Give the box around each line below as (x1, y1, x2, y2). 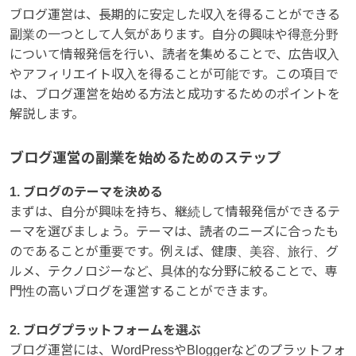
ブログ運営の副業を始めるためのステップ (10, 149, 281, 166)
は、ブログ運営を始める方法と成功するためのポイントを (10, 87, 340, 101)
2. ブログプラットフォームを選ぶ (10, 323, 201, 337)
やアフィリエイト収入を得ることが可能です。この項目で (10, 67, 339, 81)
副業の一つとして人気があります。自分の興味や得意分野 (10, 27, 339, 41)
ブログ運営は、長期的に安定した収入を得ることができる (10, 7, 340, 21)
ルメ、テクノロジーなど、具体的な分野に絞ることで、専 (10, 264, 338, 278)
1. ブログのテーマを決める (10, 184, 163, 199)
